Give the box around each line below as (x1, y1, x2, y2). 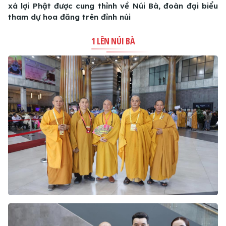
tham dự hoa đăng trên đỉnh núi (8, 12, 131, 22)
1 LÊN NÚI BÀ (91, 35, 135, 47)
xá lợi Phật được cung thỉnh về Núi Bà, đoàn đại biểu (8, 1, 218, 11)
